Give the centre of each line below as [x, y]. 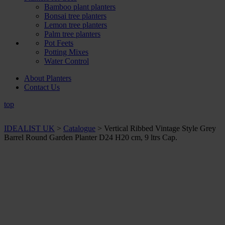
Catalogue [79, 128]
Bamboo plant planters [80, 7]
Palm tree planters [72, 34]
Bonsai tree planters [75, 16]
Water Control [67, 61]
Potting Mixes [66, 52]
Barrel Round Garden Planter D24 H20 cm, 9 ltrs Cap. [91, 137]
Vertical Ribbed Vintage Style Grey [160, 128]
